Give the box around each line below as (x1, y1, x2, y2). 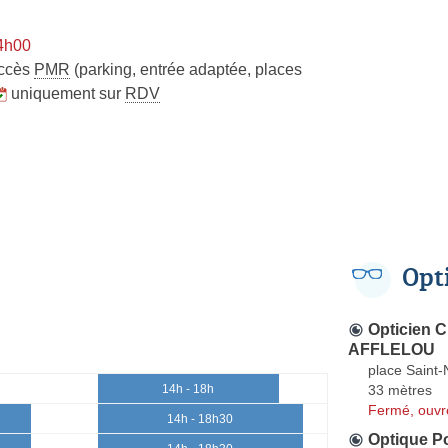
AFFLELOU (348, 340, 435, 358)
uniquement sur (11, 84, 125, 102)
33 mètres (368, 381, 432, 398)
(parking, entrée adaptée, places (70, 60, 302, 78)
